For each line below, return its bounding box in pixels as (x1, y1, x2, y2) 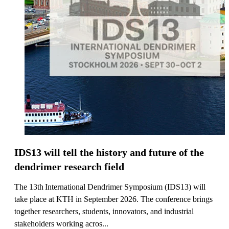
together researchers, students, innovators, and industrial (14, 207, 194, 216)
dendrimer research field (14, 161, 124, 172)
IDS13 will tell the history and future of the (14, 146, 204, 158)
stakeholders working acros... (14, 219, 108, 228)
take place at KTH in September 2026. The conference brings (14, 194, 213, 203)
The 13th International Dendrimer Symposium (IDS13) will (14, 182, 205, 191)
